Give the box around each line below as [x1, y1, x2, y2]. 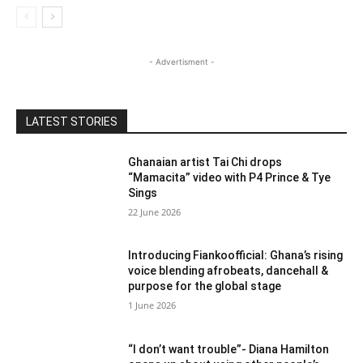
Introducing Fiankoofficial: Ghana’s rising [128, 249, 344, 263]
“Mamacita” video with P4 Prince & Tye [128, 170, 331, 184]
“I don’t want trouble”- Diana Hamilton [128, 342, 330, 356]
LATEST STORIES [26, 114, 117, 128]
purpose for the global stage [128, 280, 282, 293]
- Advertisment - [148, 56, 215, 66]
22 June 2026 [128, 205, 181, 218]
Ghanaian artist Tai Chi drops [128, 155, 283, 169]
